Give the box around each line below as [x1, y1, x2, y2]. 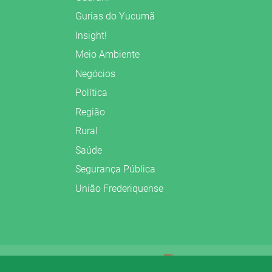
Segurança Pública [75, 163, 155, 175]
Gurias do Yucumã [75, 10, 155, 22]
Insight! [75, 29, 107, 41]
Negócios [75, 67, 115, 80]
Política [75, 87, 107, 99]
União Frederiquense [75, 182, 163, 194]
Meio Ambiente [75, 49, 140, 61]
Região [75, 106, 105, 118]
